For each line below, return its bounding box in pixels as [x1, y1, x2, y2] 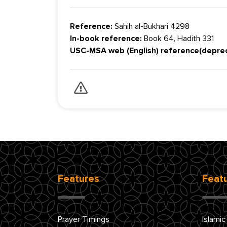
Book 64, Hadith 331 [142, 34, 214, 43]
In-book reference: [70, 34, 142, 43]
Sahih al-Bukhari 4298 [112, 22, 190, 30]
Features [58, 173, 99, 184]
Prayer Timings [58, 215, 109, 223]
